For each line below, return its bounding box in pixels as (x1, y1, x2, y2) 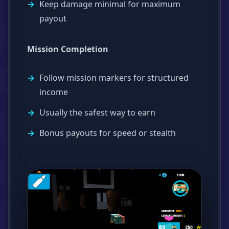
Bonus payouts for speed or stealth (39, 127, 176, 139)
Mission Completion (27, 43, 108, 55)
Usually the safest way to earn (39, 106, 155, 118)
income (39, 86, 68, 98)
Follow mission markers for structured (39, 72, 189, 83)
